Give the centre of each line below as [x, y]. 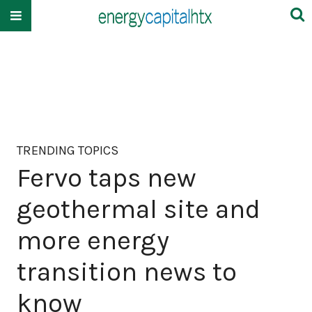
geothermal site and [139, 209]
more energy [93, 240]
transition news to [127, 272]
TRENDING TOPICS [68, 150]
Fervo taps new [107, 178]
